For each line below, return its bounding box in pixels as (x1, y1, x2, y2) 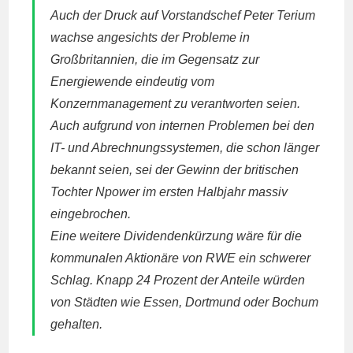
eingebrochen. (50, 207, 132, 221)
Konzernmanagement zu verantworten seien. (50, 97, 301, 110)
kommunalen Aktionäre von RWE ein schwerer (50, 251, 311, 265)
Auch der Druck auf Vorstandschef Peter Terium (50, 9, 316, 22)
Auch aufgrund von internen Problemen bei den (50, 119, 315, 132)
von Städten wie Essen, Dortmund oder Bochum (50, 295, 319, 309)
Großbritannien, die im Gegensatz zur (50, 53, 260, 66)
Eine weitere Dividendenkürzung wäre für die (50, 229, 303, 243)
